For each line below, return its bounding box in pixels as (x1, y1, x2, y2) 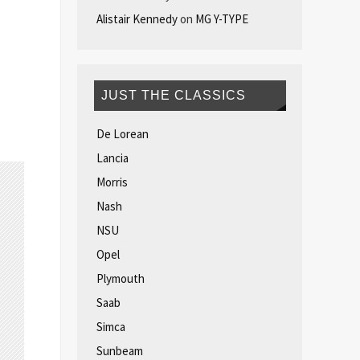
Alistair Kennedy (96, 11, 178, 27)
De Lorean (96, 125, 149, 141)
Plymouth (96, 270, 145, 286)
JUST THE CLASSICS (101, 88, 247, 102)
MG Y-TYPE (194, 11, 248, 27)
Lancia (96, 149, 129, 166)
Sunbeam (96, 342, 143, 358)
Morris (96, 174, 128, 190)
